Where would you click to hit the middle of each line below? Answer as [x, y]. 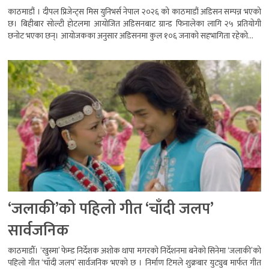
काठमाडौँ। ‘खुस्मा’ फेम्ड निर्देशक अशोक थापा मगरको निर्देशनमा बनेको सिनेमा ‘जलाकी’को [134, 251]
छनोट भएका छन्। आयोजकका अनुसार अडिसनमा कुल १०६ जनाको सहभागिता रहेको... [131, 36]
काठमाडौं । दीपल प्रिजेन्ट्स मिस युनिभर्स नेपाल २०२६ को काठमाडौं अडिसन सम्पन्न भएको [134, 12]
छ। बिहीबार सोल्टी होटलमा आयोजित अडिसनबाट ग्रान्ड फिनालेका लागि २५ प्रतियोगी [134, 24]
